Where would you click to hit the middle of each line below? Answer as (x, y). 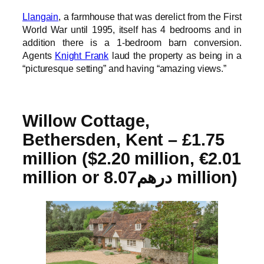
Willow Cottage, (86, 121)
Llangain (41, 17)
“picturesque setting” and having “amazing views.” (125, 69)
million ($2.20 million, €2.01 (132, 159)
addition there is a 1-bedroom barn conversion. (132, 43)
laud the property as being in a (175, 56)
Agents (39, 56)
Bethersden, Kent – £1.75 (123, 140)
